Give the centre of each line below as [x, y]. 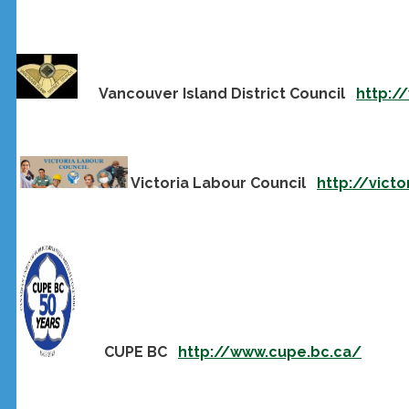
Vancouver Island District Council [217, 93]
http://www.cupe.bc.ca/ [270, 351]
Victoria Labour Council [222, 183]
